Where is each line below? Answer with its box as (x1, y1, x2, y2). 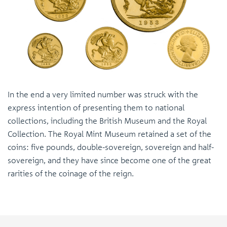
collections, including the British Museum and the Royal (8, 115, 207, 126)
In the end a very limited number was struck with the (8, 89, 198, 99)
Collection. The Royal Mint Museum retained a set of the (8, 128, 211, 139)
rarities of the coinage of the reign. (8, 168, 134, 178)
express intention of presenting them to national (8, 102, 184, 112)
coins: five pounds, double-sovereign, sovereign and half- (8, 141, 214, 152)
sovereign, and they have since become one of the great (8, 155, 211, 165)
